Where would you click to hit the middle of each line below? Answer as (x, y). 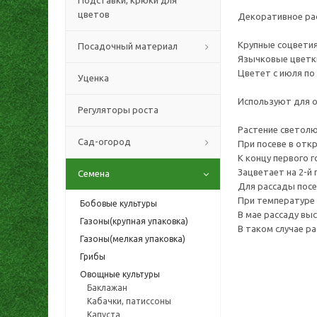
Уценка (93, 78)
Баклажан (107, 288)
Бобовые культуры (119, 203)
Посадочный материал (128, 46)
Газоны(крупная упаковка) (134, 221)
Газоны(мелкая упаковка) (133, 239)
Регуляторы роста (118, 110)
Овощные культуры (120, 274)
